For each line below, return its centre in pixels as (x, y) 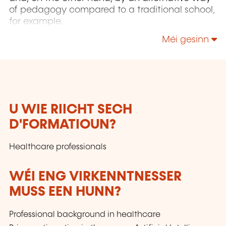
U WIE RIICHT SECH (71, 110)
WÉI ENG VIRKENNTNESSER (95, 177)
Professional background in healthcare (85, 214)
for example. (36, 21)
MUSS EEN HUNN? (65, 192)
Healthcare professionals (58, 147)
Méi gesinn (187, 40)
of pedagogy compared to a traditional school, (112, 10)
